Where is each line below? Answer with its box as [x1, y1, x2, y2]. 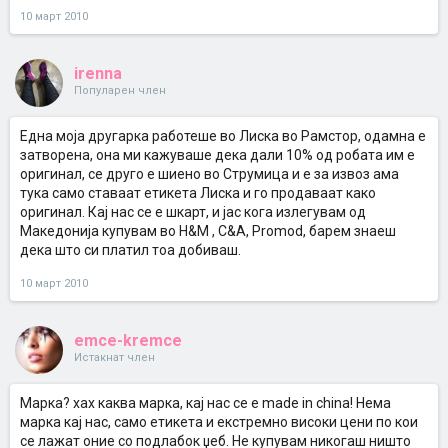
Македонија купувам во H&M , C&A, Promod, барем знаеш [20, 223, 396, 239]
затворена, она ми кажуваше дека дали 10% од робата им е [20, 147, 415, 163]
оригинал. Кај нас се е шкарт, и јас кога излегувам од [20, 204, 366, 220]
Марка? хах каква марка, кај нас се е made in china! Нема [20, 395, 391, 411]
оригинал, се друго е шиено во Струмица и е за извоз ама [20, 166, 399, 182]
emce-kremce [74, 331, 182, 350]
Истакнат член [74, 351, 155, 364]
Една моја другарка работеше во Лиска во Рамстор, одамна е [20, 128, 426, 144]
